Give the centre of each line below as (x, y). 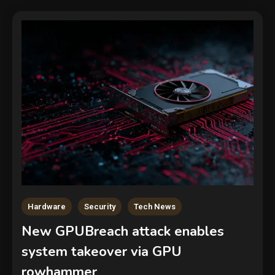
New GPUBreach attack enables (123, 231)
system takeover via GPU (102, 251)
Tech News (155, 206)
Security (100, 206)
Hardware (47, 206)
